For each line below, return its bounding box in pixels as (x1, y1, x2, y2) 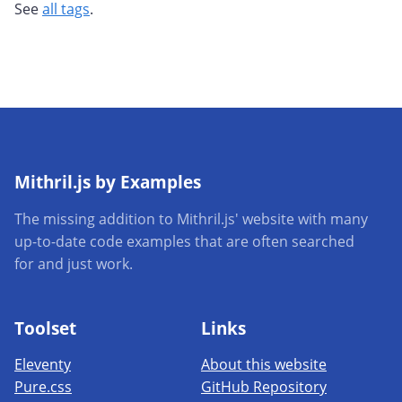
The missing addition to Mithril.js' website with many (14, 208, 368, 229)
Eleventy (14, 354, 71, 375)
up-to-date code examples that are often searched (14, 231, 354, 251)
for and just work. (14, 253, 133, 274)
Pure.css (14, 377, 72, 398)
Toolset (14, 316, 76, 339)
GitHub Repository (201, 377, 327, 398)
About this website (201, 354, 327, 375)
